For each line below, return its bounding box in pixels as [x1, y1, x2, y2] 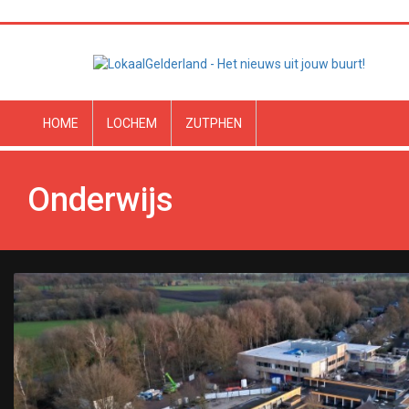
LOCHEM [107, 116, 157, 131]
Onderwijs [27, 181, 173, 219]
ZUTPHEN [185, 116, 242, 131]
